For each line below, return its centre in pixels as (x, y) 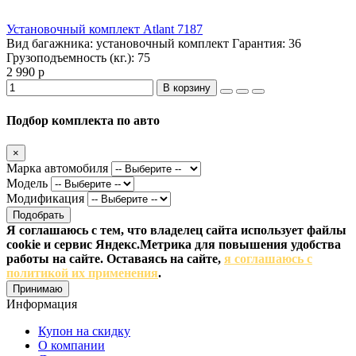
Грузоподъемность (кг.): (72, 58)
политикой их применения (82, 273)
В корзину (187, 88)
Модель (27, 183)
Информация (42, 304)
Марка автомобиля (57, 168)
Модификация (45, 198)
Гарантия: (259, 44)
